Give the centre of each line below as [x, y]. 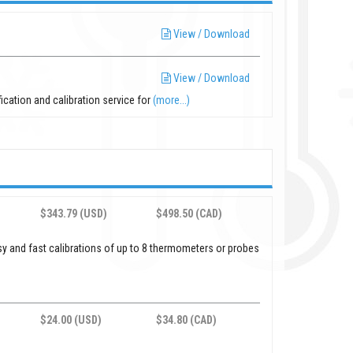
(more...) [172, 100]
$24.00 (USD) [71, 320]
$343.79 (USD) [74, 213]
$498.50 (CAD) [190, 213]
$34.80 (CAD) [187, 320]
